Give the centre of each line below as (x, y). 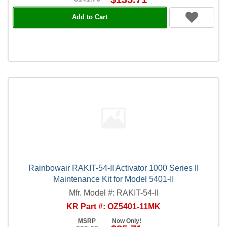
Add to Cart (90, 17)
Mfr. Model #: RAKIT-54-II (113, 193)
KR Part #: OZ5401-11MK (113, 206)
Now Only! (126, 221)
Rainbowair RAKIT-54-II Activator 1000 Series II (113, 168)
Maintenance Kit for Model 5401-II (113, 179)
